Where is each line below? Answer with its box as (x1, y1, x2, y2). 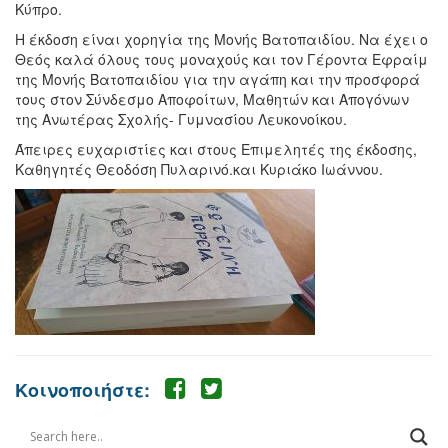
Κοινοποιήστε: (15, 376, 150, 403)
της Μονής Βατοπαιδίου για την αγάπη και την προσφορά (15, 68, 420, 89)
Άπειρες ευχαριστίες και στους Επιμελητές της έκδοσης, (15, 138, 417, 159)
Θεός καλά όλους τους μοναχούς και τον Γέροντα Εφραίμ (15, 48, 428, 69)
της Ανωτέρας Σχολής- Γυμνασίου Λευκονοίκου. (15, 108, 347, 129)
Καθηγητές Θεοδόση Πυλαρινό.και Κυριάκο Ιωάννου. (15, 158, 383, 179)
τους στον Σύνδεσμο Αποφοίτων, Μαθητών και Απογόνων (15, 88, 409, 109)
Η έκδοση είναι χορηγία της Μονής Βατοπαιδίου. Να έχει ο (15, 28, 428, 49)
